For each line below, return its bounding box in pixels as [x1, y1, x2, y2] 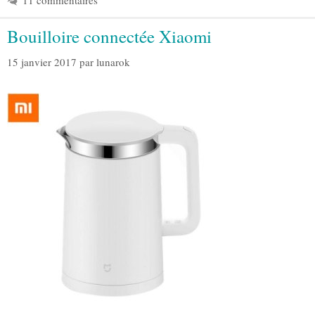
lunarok [96, 54, 130, 69]
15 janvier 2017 [7, 54, 77, 69]
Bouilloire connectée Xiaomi [7, 25, 212, 49]
